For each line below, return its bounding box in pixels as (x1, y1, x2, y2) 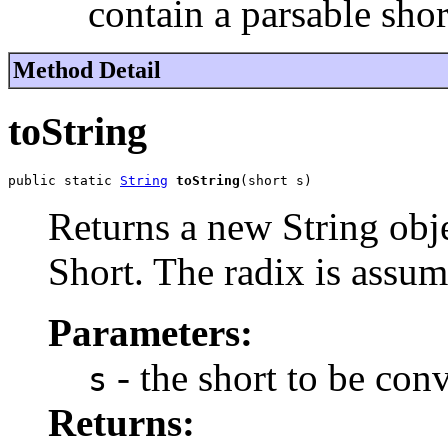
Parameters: (48, 311, 253, 355)
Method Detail (13, 57, 161, 83)
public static (8, 173, 120, 189)
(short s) (240, 173, 312, 189)
